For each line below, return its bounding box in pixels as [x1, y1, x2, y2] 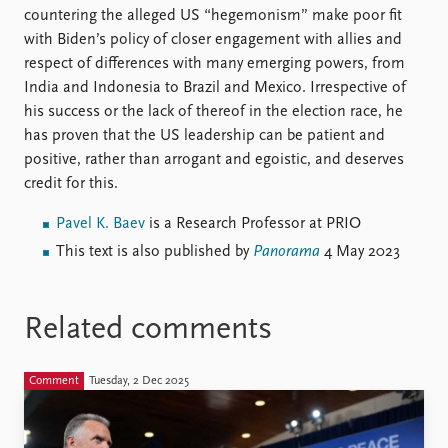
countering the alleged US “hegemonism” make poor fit [24, 8, 402, 25]
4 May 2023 [320, 244, 400, 261]
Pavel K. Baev [56, 216, 145, 233]
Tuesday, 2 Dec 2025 [89, 375, 189, 388]
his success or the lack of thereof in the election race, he [24, 104, 403, 121]
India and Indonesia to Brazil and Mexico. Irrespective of [24, 80, 406, 97]
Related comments [24, 314, 272, 347]
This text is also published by [56, 244, 253, 261]
